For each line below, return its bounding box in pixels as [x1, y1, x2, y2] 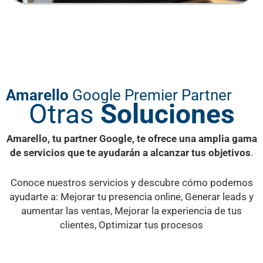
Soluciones [100, 97, 235, 130]
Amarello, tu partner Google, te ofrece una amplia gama [6, 132, 257, 144]
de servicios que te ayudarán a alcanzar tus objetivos [10, 146, 251, 159]
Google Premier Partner [72, 86, 232, 104]
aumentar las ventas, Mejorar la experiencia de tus [21, 205, 242, 217]
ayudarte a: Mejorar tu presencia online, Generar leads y [9, 191, 254, 203]
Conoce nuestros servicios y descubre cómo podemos [10, 177, 253, 189]
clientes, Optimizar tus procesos [60, 219, 203, 231]
